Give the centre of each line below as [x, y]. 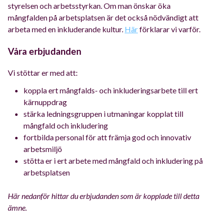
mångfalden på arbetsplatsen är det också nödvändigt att [103, 17]
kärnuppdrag [45, 102]
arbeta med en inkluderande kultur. [66, 29]
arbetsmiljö [43, 149]
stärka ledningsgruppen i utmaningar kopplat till [103, 114]
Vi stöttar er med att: [43, 73]
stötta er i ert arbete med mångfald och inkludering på [113, 161]
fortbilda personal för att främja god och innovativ [107, 137]
